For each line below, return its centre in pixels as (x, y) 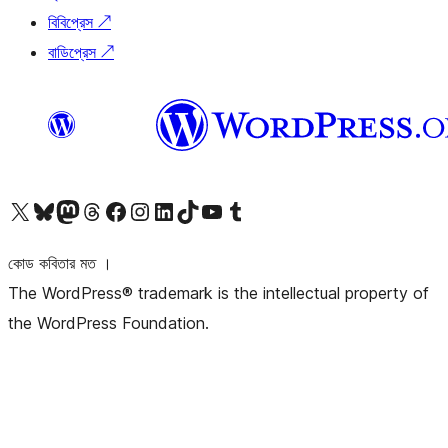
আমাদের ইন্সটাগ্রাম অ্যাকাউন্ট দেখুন (146, 210)
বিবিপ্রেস (73, 22)
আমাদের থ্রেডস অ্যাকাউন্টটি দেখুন (98, 210)
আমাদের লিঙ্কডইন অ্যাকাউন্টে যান (164, 210)
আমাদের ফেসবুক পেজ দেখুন (122, 210)
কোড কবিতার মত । (60, 263)
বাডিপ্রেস (74, 52)
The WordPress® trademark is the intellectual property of (218, 293)
